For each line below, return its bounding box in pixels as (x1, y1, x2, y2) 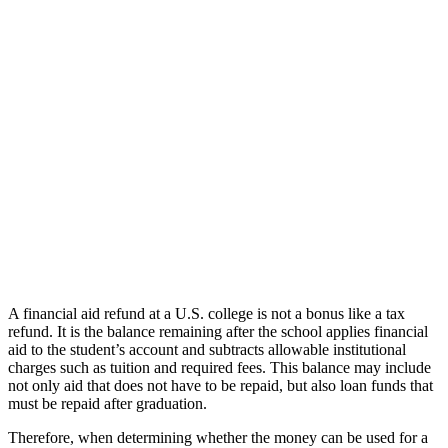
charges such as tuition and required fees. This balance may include (8, 359, 431, 377)
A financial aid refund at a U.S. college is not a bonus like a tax (8, 305, 405, 323)
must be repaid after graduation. (8, 395, 207, 413)
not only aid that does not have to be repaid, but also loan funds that (8, 377, 433, 395)
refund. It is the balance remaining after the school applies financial (8, 323, 428, 341)
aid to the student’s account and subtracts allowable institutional (8, 341, 406, 359)
